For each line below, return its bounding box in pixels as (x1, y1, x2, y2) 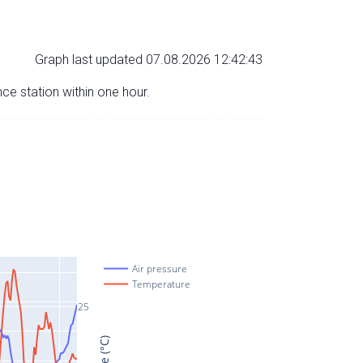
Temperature (132, 276, 191, 291)
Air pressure (132, 261, 188, 275)
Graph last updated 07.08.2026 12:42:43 (35, 51, 263, 67)
